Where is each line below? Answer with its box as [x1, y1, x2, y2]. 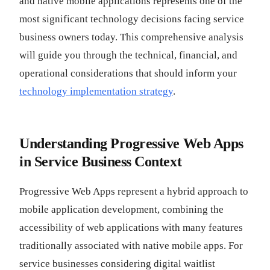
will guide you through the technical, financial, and [19, 49, 237, 61]
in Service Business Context [19, 154, 182, 169]
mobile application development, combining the [19, 204, 224, 215]
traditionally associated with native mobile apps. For [19, 240, 243, 251]
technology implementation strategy [19, 86, 173, 97]
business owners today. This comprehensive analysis [19, 31, 243, 43]
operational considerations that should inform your [19, 67, 237, 79]
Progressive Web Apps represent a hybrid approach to [19, 186, 248, 197]
